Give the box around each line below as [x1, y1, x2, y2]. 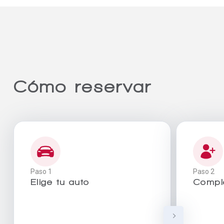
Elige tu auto [30, 177, 89, 186]
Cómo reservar [13, 77, 152, 95]
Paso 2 [193, 167, 214, 175]
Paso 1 [30, 167, 52, 175]
